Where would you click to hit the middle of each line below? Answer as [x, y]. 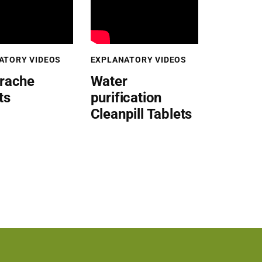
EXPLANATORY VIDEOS [138, 59]
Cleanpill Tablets [141, 114]
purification [126, 97]
